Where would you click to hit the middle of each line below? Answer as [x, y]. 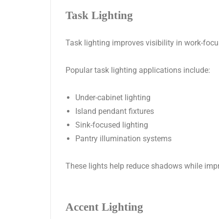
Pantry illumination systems [123, 139]
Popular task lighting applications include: [138, 70]
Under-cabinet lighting [113, 98]
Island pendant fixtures [115, 111]
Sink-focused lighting [112, 125]
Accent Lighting [104, 207]
